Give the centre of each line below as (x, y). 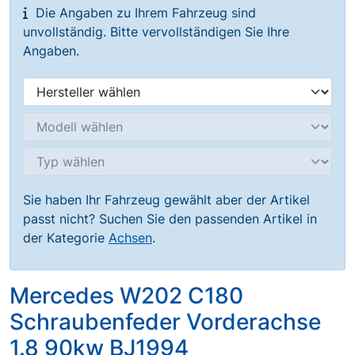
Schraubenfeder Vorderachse (165, 322)
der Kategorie (66, 238)
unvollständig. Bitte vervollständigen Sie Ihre (156, 32)
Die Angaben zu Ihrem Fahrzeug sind (144, 13)
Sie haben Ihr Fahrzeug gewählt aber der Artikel (166, 200)
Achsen (130, 238)
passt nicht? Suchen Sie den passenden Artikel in (170, 219)
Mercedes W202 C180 (126, 296)
